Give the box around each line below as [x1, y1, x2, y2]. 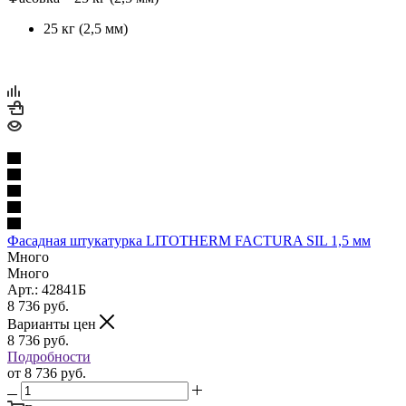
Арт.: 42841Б [7, 281, 86, 297]
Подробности [7, 348, 91, 364]
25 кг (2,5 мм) [43, 20, 128, 36]
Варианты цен [7, 315, 100, 332]
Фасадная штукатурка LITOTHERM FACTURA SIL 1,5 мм [7, 232, 371, 248]
